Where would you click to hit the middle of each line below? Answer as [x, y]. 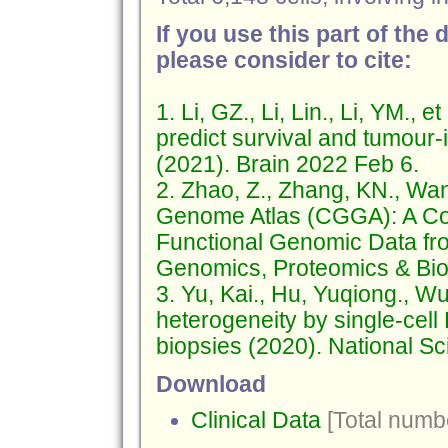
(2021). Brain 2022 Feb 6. [287, 164]
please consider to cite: [283, 60]
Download [210, 384]
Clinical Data [255, 420]
